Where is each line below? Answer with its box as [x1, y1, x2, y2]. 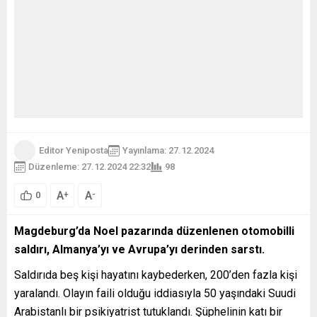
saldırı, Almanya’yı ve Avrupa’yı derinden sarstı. [14, 242, 267, 256]
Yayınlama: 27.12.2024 [122, 145, 214, 156]
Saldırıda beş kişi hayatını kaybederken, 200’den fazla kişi [14, 267, 297, 282]
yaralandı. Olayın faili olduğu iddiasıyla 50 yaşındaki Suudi [14, 286, 296, 300]
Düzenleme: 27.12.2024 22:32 [28, 161, 151, 172]
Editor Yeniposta [39, 145, 108, 156]
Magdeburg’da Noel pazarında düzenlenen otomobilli [14, 224, 294, 238]
